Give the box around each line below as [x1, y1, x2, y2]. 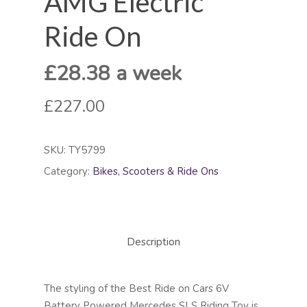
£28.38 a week [44, 60, 182, 88]
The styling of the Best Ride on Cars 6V [44, 282, 229, 296]
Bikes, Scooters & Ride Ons [93, 164, 219, 179]
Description [127, 235, 180, 249]
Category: [44, 164, 93, 179]
